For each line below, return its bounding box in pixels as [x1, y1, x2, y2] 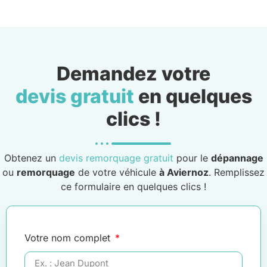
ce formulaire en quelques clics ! [61, 180, 206, 193]
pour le [173, 151, 211, 164]
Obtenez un [4, 151, 59, 164]
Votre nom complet [24, 231, 113, 244]
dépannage [210, 151, 263, 164]
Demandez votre [57, 61, 210, 85]
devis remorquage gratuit [58, 151, 173, 164]
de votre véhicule [75, 166, 159, 178]
